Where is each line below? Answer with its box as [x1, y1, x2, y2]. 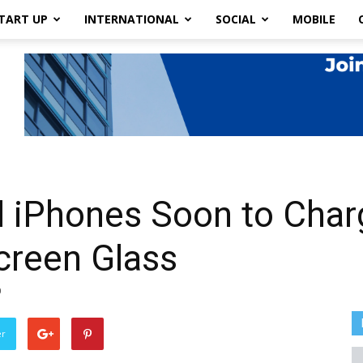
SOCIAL [216, 11, 256, 27]
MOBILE [293, 11, 335, 27]
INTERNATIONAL [84, 11, 179, 27]
